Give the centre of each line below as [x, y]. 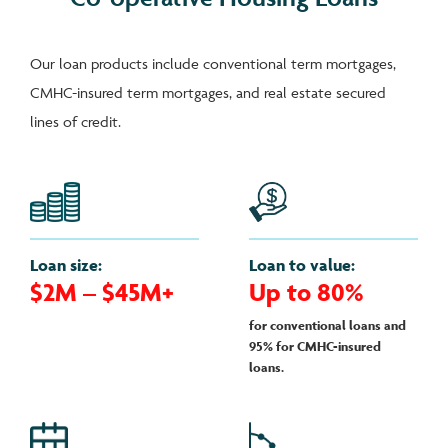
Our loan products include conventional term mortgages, [213, 64]
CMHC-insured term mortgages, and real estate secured [208, 93]
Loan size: [66, 265]
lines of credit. [75, 122]
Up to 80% [306, 292]
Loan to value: [302, 265]
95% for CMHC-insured [315, 347]
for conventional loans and [327, 326]
